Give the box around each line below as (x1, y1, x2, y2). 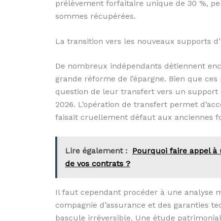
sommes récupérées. (55, 11, 136, 21)
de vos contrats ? (65, 158, 130, 168)
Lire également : (65, 146, 127, 155)
